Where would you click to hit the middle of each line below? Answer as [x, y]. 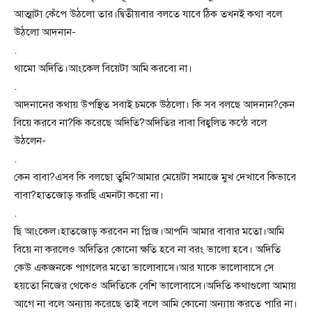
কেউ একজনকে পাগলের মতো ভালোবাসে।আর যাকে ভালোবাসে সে [144, 267]
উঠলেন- [30, 141]
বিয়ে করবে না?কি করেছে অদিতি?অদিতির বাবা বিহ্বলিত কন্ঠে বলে [140, 123]
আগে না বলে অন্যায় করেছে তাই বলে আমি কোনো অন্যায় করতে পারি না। [156, 304]
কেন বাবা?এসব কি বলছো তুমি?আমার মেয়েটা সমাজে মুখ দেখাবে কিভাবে [155, 177]
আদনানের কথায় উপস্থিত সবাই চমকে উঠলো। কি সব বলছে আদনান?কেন [154, 104]
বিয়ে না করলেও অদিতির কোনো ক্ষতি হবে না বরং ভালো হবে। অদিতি [147, 249]
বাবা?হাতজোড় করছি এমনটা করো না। [89, 195]
